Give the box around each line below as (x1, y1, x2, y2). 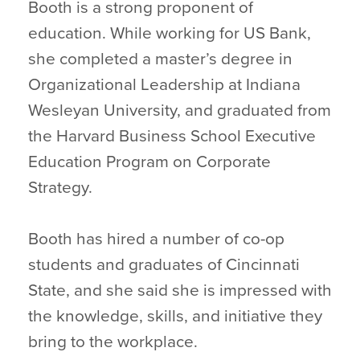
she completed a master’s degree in (28, 49, 292, 69)
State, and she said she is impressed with (28, 280, 332, 301)
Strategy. (28, 178, 92, 198)
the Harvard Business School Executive (28, 126, 316, 146)
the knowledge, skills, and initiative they (28, 306, 322, 326)
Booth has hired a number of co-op (28, 229, 284, 249)
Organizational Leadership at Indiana (28, 75, 301, 95)
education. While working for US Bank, (28, 23, 311, 43)
